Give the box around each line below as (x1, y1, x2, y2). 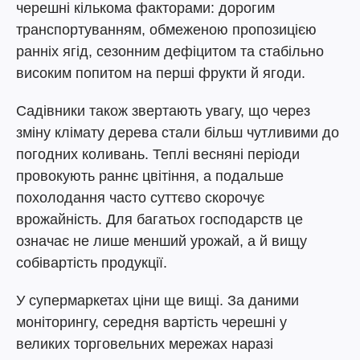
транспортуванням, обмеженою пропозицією (16, 22, 317, 38)
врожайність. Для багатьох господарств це (16, 211, 303, 227)
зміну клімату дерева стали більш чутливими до (16, 125, 339, 141)
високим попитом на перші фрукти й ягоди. (16, 65, 305, 81)
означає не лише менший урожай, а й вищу (16, 233, 307, 249)
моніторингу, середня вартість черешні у (16, 314, 287, 330)
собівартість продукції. (16, 255, 167, 271)
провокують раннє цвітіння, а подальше (16, 168, 284, 184)
